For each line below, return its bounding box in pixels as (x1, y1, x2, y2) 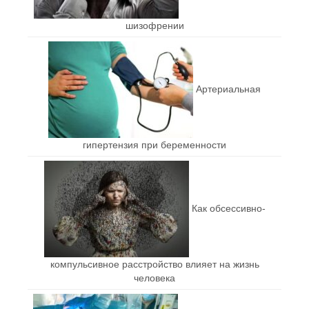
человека (134, 272, 175, 283)
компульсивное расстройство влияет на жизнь (50, 258, 259, 270)
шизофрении (125, 19, 184, 31)
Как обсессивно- (191, 202, 266, 214)
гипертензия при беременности (83, 139, 226, 150)
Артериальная (196, 83, 261, 94)
